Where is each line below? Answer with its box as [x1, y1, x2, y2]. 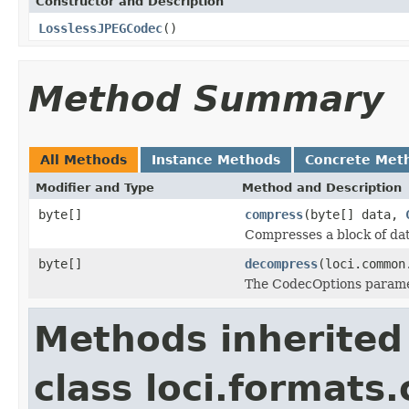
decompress [245, 256, 318, 271]
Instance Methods [152, 152, 280, 167]
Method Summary [28, 78, 383, 120]
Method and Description [242, 180, 402, 194]
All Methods [40, 152, 127, 167]
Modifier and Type [36, 180, 154, 194]
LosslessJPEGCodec [38, 20, 163, 36]
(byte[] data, [303, 206, 405, 222]
